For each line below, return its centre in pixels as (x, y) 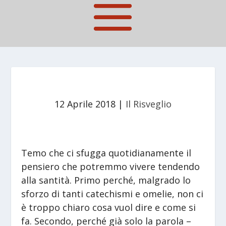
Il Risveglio (149, 104)
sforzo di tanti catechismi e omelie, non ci (112, 194)
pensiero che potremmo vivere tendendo (111, 167)
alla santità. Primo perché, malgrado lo (106, 180)
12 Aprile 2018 (85, 104)
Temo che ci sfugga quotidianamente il (106, 153)
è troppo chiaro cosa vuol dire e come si (109, 208)
